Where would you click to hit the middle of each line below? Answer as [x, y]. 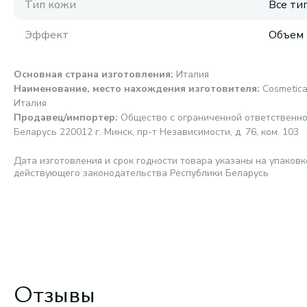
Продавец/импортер [64, 118]
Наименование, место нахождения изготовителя [135, 89]
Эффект [47, 35]
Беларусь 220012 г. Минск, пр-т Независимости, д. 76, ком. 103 [156, 132]
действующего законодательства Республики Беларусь [141, 173]
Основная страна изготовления [92, 74]
